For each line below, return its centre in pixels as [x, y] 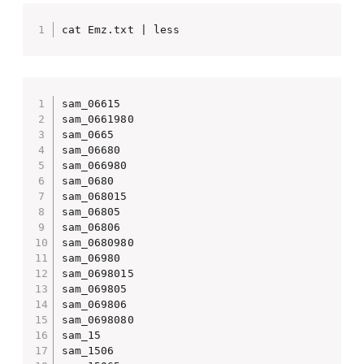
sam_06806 [91, 227]
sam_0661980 [97, 119]
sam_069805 [94, 288]
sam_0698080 [97, 319]
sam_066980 [94, 165]
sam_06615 [91, 103]
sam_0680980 [97, 242]
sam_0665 [88, 134]
